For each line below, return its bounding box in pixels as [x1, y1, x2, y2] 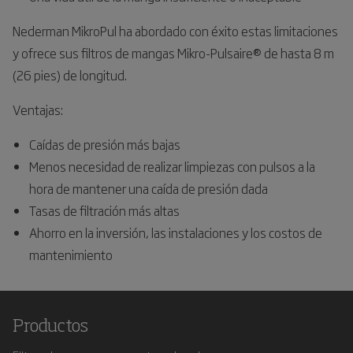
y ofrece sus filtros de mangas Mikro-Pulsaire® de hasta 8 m [13, 43, 334, 62]
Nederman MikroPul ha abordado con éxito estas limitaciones [13, 21, 338, 40]
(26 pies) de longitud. [13, 65, 127, 84]
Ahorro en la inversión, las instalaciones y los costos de [29, 223, 322, 242]
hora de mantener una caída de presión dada [29, 179, 268, 198]
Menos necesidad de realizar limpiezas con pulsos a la [29, 157, 315, 176]
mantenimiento [29, 245, 113, 264]
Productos [13, 318, 88, 336]
